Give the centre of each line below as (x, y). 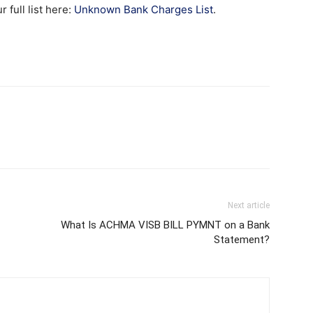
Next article (249, 206)
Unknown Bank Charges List (144, 10)
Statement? (242, 240)
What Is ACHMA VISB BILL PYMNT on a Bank (165, 225)
